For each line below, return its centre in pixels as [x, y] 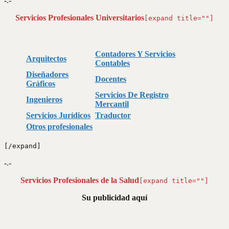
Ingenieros [44, 99]
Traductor [113, 115]
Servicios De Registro [132, 95]
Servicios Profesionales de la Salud [80, 180]
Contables [112, 63]
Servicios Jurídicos [58, 115]
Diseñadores [47, 74]
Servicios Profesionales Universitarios [80, 17]
